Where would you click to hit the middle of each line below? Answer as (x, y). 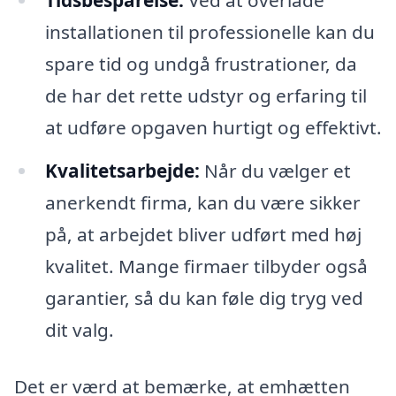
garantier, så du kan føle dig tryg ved (204, 298)
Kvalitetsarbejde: (122, 171)
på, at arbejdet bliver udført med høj (203, 235)
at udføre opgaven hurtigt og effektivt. (213, 127)
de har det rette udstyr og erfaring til (206, 95)
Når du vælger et (275, 171)
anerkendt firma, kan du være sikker (202, 203)
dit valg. (79, 330)
